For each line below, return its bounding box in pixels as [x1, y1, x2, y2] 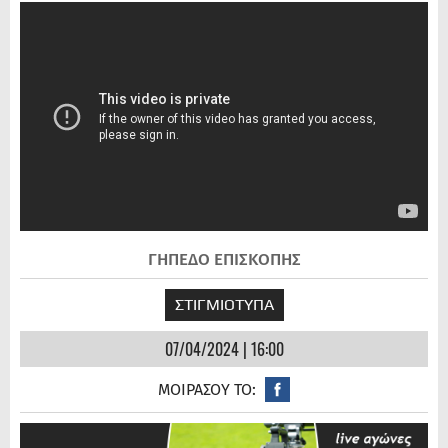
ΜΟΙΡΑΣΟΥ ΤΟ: [158, 380, 256, 400]
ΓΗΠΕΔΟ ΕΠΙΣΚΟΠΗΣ [147, 249, 301, 271]
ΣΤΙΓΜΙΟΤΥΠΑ [174, 295, 274, 315]
